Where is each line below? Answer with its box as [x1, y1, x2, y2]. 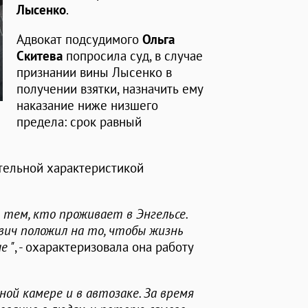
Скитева [16, 47, 63, 65]
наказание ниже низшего [16, 97, 158, 114]
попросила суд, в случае [63, 47, 203, 65]
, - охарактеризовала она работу [14, 239, 194, 256]
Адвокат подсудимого [16, 31, 142, 48]
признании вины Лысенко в [16, 64, 172, 81]
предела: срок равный [16, 113, 142, 131]
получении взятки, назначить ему [16, 80, 203, 98]
